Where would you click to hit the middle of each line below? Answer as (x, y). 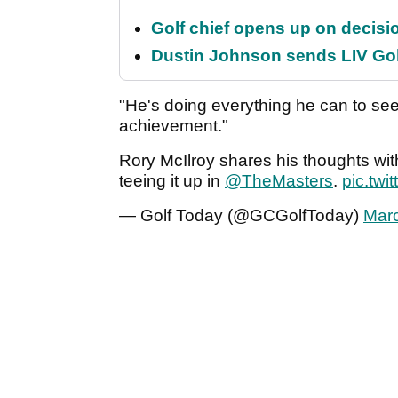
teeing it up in (172, 180)
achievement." (174, 125)
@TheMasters (279, 180)
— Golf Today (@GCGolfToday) (241, 215)
